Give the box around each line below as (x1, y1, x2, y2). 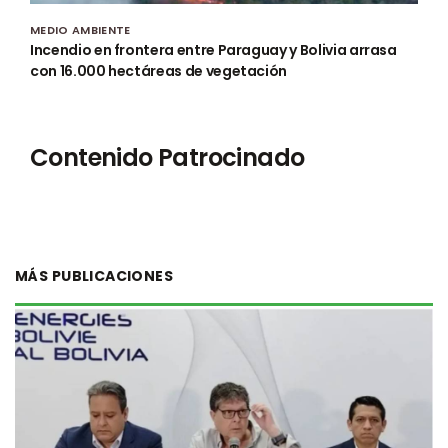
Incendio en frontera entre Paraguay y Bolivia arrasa (30, 40, 397, 61)
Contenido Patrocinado (30, 141, 305, 175)
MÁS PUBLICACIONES (15, 266, 174, 287)
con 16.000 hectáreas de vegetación (30, 61, 288, 82)
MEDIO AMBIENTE (30, 22, 131, 39)
